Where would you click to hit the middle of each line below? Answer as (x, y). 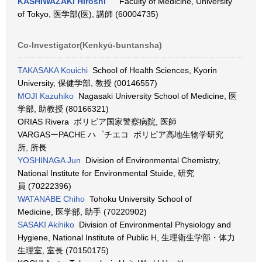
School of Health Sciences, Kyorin (152, 70)
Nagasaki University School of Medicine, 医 (155, 96)
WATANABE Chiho (51, 199)
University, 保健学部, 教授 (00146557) (87, 83)
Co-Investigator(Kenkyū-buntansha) (90, 45)
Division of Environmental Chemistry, (151, 160)
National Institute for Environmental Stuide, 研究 (106, 173)
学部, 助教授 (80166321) (63, 109)
